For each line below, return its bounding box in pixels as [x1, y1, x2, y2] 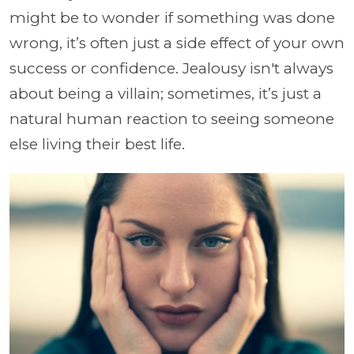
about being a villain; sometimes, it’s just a [9, 85, 322, 103]
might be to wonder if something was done [9, 9, 335, 27]
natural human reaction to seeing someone [9, 110, 334, 128]
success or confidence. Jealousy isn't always [9, 59, 333, 77]
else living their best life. [9, 135, 185, 153]
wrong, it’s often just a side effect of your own [9, 34, 345, 52]
